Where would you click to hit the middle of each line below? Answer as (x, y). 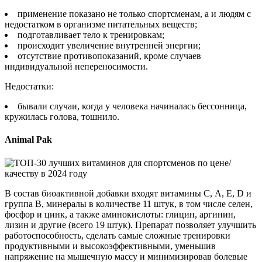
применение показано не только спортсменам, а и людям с (134, 13)
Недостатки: (29, 86)
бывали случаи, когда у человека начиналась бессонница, (132, 106)
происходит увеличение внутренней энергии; (109, 45)
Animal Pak (28, 140)
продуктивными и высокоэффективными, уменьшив (110, 246)
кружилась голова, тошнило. (62, 116)
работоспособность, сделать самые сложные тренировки (118, 235)
